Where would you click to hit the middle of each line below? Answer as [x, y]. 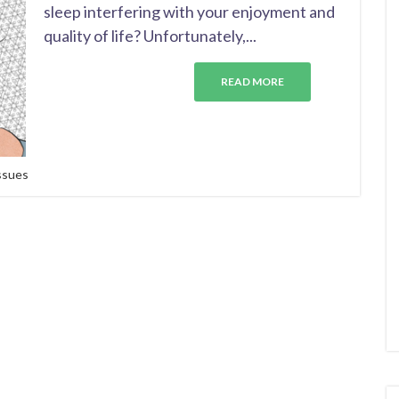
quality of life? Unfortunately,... [150, 36]
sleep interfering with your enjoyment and [189, 12]
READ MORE [252, 81]
